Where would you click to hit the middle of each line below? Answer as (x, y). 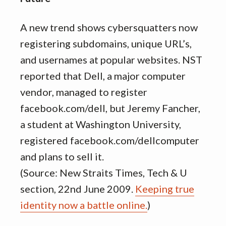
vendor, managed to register (84, 92)
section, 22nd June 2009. (78, 189)
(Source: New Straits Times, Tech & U (104, 173)
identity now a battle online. (84, 205)
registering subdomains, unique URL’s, (106, 43)
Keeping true (165, 189)
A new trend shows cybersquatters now (109, 27)
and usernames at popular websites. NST (111, 60)
